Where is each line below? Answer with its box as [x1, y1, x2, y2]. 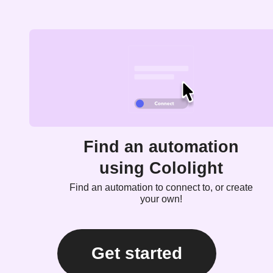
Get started [91, 243, 182, 263]
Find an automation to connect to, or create [69, 182, 253, 193]
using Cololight [99, 158, 223, 177]
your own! [140, 193, 182, 204]
